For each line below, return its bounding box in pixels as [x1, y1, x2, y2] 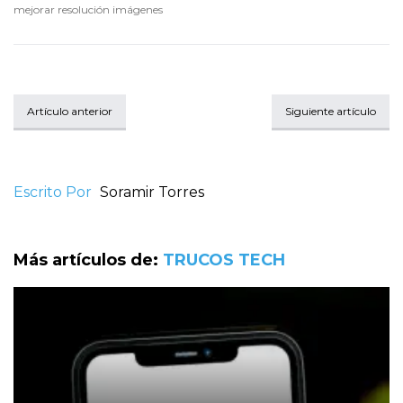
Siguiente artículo [285, 104, 376, 119]
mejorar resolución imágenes [13, 3, 163, 17]
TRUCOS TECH [163, 250, 285, 271]
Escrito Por [13, 184, 92, 201]
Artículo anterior [27, 104, 112, 119]
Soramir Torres [100, 184, 204, 201]
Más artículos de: [13, 250, 163, 271]
